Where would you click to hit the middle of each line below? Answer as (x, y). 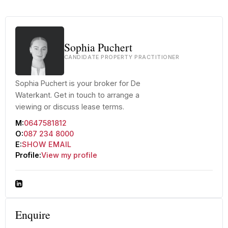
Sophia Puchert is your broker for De (78, 83)
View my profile (69, 155)
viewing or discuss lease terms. (69, 107)
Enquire (33, 214)
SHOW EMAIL (47, 144)
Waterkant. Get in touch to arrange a (77, 95)
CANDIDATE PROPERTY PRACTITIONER (122, 58)
